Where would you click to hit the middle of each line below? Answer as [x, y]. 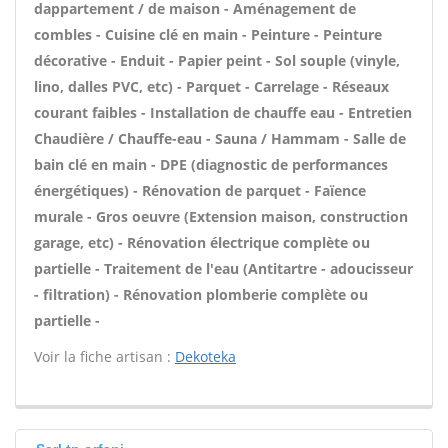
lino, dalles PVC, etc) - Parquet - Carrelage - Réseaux [211, 86]
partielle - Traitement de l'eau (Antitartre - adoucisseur [223, 268]
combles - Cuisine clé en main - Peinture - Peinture [208, 34]
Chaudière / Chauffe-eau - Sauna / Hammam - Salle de [220, 138]
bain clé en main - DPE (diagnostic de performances [211, 164]
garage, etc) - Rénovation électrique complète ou [202, 242]
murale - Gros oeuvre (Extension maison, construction [221, 216]
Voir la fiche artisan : [104, 356]
